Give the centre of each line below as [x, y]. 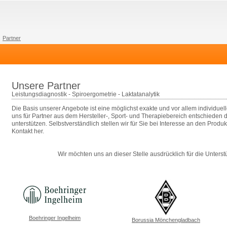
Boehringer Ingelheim [55, 218]
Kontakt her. [28, 131]
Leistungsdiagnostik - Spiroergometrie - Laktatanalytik [86, 94]
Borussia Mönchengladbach [166, 220]
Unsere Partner [46, 86]
